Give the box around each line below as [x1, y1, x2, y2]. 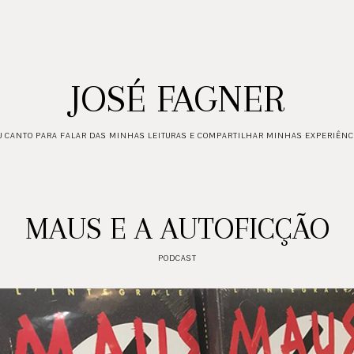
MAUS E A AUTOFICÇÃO [24, 211, 330, 246]
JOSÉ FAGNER [70, 77, 284, 120]
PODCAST [157, 253, 197, 263]
